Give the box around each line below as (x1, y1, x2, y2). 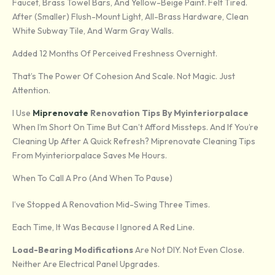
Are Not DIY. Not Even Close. (133, 244, 244, 256)
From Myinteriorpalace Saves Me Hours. (12, 150, 167, 161)
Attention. (12, 85, 50, 96)
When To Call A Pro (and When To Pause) (12, 172, 172, 184)
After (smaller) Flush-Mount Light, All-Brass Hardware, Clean (12, 11, 249, 23)
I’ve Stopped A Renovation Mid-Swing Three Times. (12, 199, 210, 211)
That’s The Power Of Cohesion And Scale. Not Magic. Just (12, 71, 235, 82)
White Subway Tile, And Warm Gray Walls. (12, 25, 174, 37)
